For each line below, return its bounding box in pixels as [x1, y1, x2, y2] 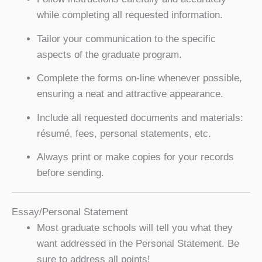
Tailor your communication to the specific [36, 33, 216, 44]
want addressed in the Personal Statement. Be [36, 237, 239, 249]
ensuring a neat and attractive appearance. [36, 88, 223, 99]
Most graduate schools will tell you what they [36, 222, 233, 233]
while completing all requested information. [36, 9, 223, 20]
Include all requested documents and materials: [36, 112, 243, 123]
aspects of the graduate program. [36, 49, 182, 60]
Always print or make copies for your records [36, 151, 234, 163]
